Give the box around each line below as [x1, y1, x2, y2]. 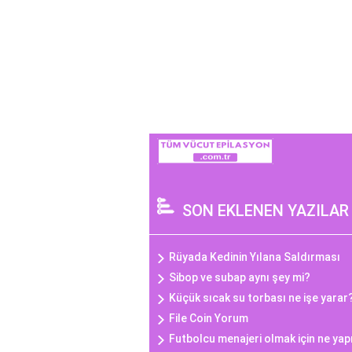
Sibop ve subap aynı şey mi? [169, 270, 310, 284]
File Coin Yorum [169, 311, 248, 324]
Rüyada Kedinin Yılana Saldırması [169, 250, 340, 263]
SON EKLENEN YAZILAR [182, 200, 349, 220]
